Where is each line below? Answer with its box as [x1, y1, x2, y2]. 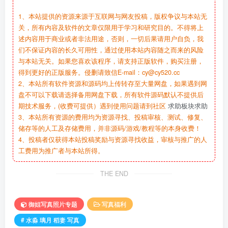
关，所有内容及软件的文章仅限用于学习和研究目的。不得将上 [18, 23, 204, 33]
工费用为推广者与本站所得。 [18, 146, 104, 156]
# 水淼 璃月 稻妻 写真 [21, 215, 79, 224]
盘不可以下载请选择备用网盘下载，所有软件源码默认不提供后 [18, 90, 204, 100]
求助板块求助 [168, 101, 208, 111]
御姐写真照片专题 [28, 199, 77, 209]
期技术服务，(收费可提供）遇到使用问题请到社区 [18, 101, 168, 111]
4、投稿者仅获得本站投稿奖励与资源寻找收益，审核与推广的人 [18, 135, 207, 145]
